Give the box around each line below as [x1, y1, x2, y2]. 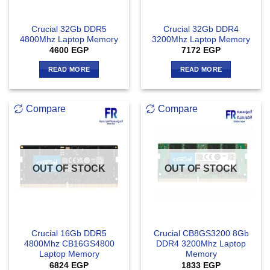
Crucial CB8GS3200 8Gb [153, 229, 249, 239]
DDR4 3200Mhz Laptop [156, 239, 246, 249]
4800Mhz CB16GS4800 [24, 239, 115, 249]
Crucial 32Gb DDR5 [31, 24, 107, 34]
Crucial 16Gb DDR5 [31, 229, 107, 239]
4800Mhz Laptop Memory [20, 34, 118, 44]
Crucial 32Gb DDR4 [163, 24, 239, 34]
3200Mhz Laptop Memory [152, 34, 250, 44]
